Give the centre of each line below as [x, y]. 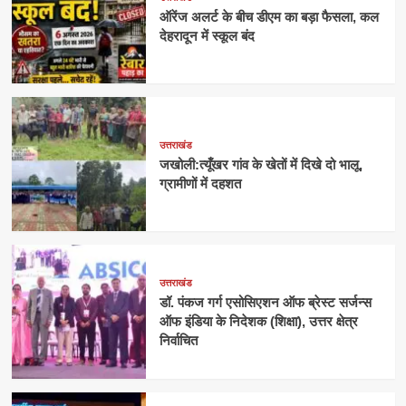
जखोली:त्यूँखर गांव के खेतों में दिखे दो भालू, [261, 164]
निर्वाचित [178, 341]
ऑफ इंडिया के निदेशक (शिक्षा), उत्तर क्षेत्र [258, 322]
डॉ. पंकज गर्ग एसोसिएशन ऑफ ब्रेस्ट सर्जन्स [265, 303]
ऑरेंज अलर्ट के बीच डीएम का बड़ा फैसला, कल [269, 16]
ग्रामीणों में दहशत [200, 183]
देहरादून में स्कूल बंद [207, 35]
